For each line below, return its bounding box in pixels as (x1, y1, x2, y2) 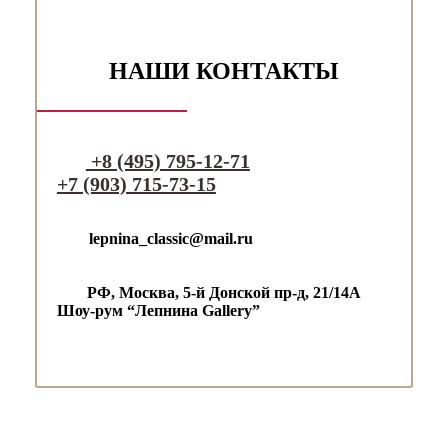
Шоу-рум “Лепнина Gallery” (56, 301, 260, 319)
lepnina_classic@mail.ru (88, 229, 253, 247)
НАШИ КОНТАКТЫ (109, 57, 339, 84)
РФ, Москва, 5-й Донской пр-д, (82, 283, 313, 301)
